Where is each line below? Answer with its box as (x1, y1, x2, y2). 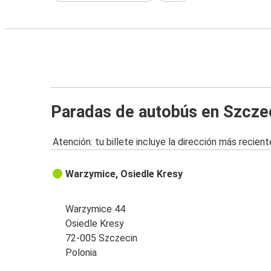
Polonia (65, 247, 97, 259)
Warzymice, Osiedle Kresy (65, 168, 183, 180)
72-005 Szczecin (65, 232, 138, 244)
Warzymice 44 (65, 203, 126, 215)
